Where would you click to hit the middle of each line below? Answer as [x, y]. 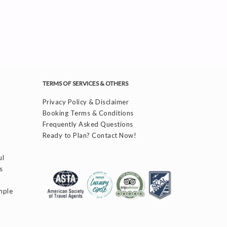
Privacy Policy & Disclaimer [85, 102]
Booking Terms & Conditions [88, 113]
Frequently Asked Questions [88, 124]
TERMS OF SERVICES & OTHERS [85, 83]
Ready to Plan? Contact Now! [89, 135]
